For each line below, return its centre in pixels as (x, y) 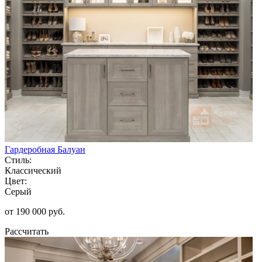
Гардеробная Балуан (45, 149)
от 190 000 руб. (35, 211)
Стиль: (18, 160)
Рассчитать (27, 231)
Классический (33, 170)
